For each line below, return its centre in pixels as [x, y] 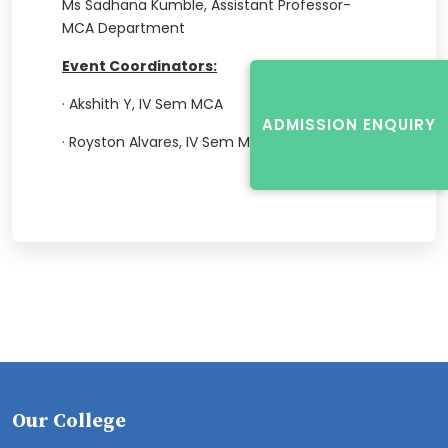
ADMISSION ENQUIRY [349, 124]
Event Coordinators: [139, 66]
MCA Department [123, 28]
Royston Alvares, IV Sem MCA [169, 142]
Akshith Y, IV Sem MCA [146, 104]
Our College [69, 421]
